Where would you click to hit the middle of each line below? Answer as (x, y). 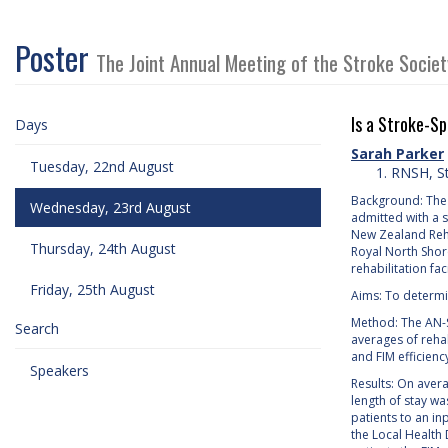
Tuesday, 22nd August (102, 166)
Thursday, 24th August (103, 248)
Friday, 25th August (92, 289)
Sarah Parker (397, 153)
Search (37, 328)
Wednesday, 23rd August (110, 207)
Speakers (59, 370)
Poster (55, 57)
